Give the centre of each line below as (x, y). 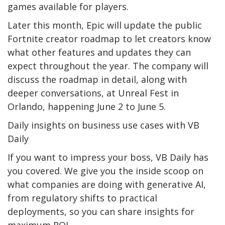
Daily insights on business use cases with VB (103, 125)
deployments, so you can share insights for (101, 211)
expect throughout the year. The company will (108, 66)
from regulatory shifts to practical (82, 198)
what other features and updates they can (99, 52)
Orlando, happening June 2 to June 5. (87, 106)
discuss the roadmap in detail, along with (97, 79)
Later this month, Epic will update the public (105, 25)
